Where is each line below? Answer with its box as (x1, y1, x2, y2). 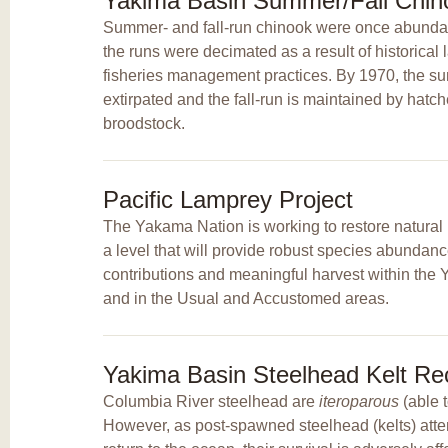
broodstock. (102, 114, 185, 132)
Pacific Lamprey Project (102, 185, 353, 213)
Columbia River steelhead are (102, 392, 319, 410)
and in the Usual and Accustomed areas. (102, 289, 389, 307)
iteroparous (318, 392, 399, 410)
